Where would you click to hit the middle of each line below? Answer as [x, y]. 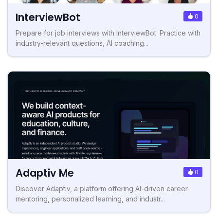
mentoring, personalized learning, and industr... [90, 199]
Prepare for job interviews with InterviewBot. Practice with [108, 33]
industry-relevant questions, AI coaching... [82, 43]
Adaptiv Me [45, 173]
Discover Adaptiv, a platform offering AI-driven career [102, 188]
